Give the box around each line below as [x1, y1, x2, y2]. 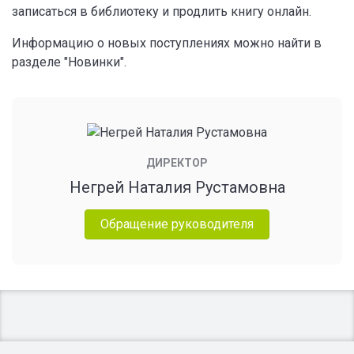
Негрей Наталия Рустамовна [69, 177, 285, 197]
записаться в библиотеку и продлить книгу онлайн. [12, 3, 311, 19]
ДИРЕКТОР [146, 156, 208, 169]
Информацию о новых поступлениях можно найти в [12, 35, 322, 51]
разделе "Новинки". [12, 54, 126, 70]
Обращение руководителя [100, 216, 254, 232]
